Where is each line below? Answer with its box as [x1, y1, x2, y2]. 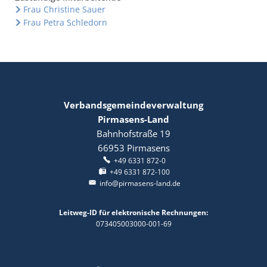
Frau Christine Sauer [23, 4, 105, 15]
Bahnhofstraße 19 [97, 128, 170, 139]
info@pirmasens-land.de [99, 178, 181, 188]
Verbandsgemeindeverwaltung [64, 99, 203, 111]
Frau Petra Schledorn [23, 17, 107, 28]
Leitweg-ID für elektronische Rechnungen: [59, 207, 208, 218]
